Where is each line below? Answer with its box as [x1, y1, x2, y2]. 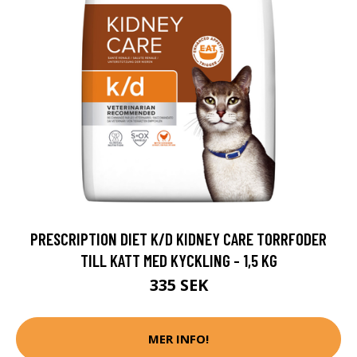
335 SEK [149, 273, 208, 296]
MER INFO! [148, 331, 209, 347]
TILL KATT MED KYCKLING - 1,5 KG [80, 249, 277, 270]
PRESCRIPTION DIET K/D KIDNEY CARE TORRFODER [30, 228, 327, 249]
